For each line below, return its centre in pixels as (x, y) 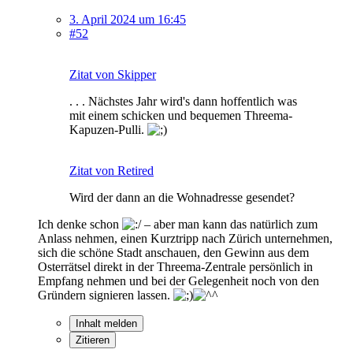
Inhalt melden (106, 323)
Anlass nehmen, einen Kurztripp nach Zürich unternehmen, (185, 238)
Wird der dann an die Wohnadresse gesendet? (182, 197)
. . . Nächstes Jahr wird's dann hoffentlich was (183, 101)
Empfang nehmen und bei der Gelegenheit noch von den (178, 281)
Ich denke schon (80, 224)
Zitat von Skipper (113, 74)
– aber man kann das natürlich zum (229, 224)
